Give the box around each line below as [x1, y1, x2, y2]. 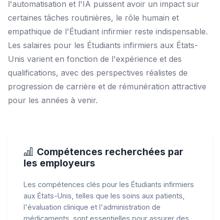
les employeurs [24, 157, 95, 169]
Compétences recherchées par [37, 145, 183, 158]
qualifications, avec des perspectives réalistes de [8, 67, 188, 78]
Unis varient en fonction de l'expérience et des [8, 54, 182, 64]
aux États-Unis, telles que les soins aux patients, [24, 191, 185, 200]
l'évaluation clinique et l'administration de [24, 202, 161, 211]
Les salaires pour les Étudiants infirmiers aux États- [8, 40, 198, 50]
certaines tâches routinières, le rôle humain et [8, 12, 179, 23]
